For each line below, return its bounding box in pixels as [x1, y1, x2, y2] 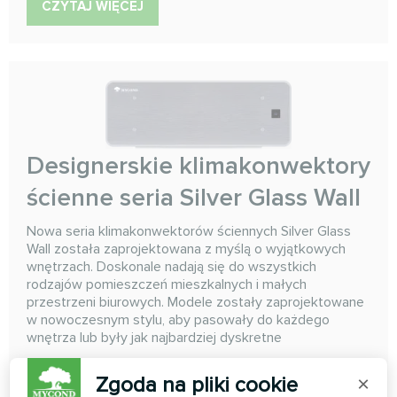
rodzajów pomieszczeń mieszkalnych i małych [27, 275, 307, 293]
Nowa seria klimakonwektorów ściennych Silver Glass [27, 222, 351, 240]
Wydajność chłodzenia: [51, 363, 207, 382]
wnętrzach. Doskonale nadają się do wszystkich [27, 257, 316, 276]
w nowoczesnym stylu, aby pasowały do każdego [27, 310, 330, 329]
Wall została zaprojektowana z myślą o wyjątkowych [27, 239, 346, 258]
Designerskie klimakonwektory [27, 150, 370, 181]
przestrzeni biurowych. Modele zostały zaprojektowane [27, 292, 364, 311]
